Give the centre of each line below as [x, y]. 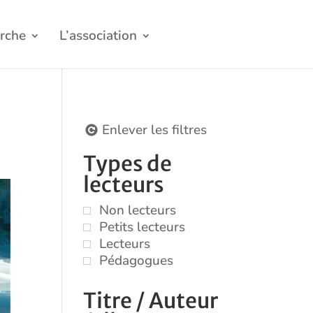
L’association [99, 36]
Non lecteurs [138, 211]
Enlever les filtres [155, 130]
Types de [128, 164]
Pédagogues [137, 261]
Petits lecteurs [143, 227]
